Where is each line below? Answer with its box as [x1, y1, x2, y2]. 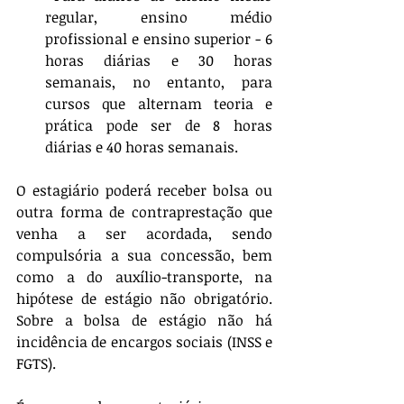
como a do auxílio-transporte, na [16, 267, 272, 288]
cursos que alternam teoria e [45, 94, 272, 115]
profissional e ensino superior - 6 [45, 29, 272, 50]
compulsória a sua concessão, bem [16, 245, 272, 266]
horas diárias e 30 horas [45, 50, 272, 71]
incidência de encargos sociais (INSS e [16, 332, 272, 353]
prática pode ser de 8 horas [45, 115, 272, 136]
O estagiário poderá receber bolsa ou [16, 180, 272, 201]
